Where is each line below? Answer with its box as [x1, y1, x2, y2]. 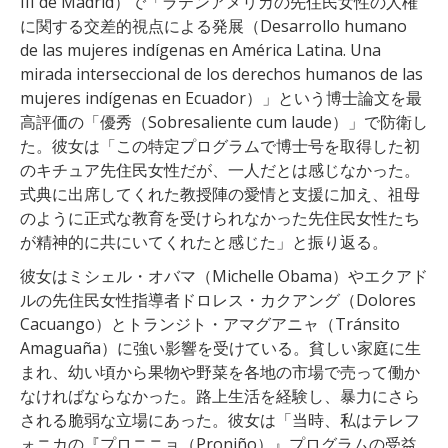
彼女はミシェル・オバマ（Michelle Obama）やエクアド [20, 264, 428, 287]
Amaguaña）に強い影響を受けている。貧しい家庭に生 [20, 336, 421, 359]
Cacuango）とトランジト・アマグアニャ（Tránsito [20, 312, 400, 335]
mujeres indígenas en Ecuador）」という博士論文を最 [20, 86, 422, 109]
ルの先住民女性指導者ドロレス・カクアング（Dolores [20, 288, 416, 311]
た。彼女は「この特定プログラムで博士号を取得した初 [20, 134, 420, 157]
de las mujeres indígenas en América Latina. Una [20, 38, 381, 61]
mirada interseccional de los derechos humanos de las [20, 62, 423, 85]
